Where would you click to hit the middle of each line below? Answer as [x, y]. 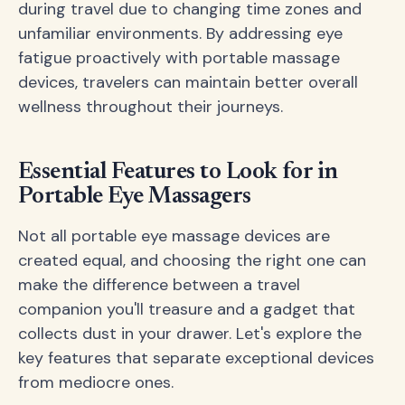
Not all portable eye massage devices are [174, 235]
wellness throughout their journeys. [151, 106]
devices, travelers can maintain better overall [188, 82]
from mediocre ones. [96, 382]
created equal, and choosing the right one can [192, 260]
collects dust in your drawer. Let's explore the [190, 333]
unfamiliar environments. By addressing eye [180, 33]
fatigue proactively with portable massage [179, 57]
